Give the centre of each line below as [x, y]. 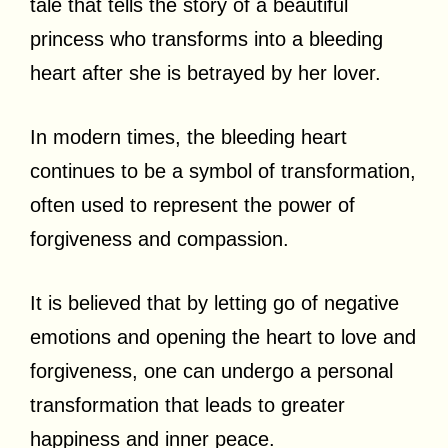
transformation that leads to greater [187, 404]
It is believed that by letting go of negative [214, 302]
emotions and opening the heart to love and [223, 336]
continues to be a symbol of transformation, [223, 170]
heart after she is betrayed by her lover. [205, 72]
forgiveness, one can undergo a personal [211, 370]
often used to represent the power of [192, 204]
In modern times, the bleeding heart [188, 136]
